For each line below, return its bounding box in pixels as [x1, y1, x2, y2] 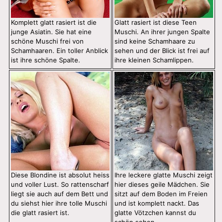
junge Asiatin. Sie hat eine [11, 28, 92, 36]
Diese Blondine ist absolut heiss [11, 171, 110, 179]
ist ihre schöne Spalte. [11, 56, 80, 64]
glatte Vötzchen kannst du [114, 209, 196, 217]
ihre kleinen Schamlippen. [114, 56, 194, 64]
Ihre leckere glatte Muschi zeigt [114, 171, 213, 179]
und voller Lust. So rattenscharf [11, 180, 109, 189]
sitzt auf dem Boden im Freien [114, 190, 208, 198]
